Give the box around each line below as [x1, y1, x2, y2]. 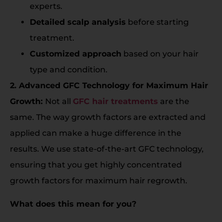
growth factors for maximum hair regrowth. [10, 176, 187, 186]
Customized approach [30, 49, 121, 59]
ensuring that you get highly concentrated [10, 160, 182, 170]
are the [158, 97, 189, 107]
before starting [126, 17, 189, 27]
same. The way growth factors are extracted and [10, 112, 206, 122]
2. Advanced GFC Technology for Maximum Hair [10, 81, 208, 91]
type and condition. [30, 65, 108, 75]
